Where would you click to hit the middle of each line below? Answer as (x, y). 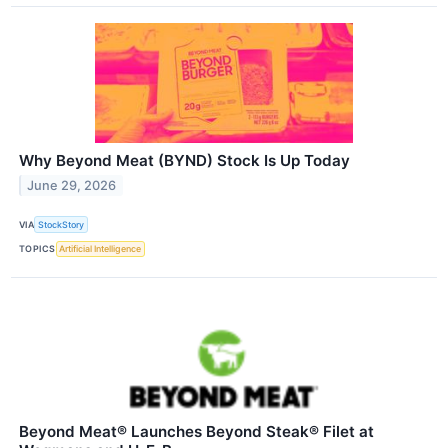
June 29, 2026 (72, 186)
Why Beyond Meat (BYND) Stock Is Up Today (184, 161)
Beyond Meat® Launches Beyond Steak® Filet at (196, 431)
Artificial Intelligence (100, 249)
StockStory (61, 224)
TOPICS (37, 249)
